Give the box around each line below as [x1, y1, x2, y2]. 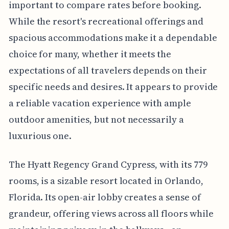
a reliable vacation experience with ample [8, 97, 191, 110]
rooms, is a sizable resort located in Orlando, [8, 174, 203, 188]
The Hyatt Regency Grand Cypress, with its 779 [8, 158, 208, 171]
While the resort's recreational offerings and [8, 15, 203, 28]
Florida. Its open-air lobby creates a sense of [8, 191, 201, 204]
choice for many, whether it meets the [8, 48, 172, 61]
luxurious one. [8, 129, 72, 143]
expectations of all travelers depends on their [8, 64, 207, 77]
